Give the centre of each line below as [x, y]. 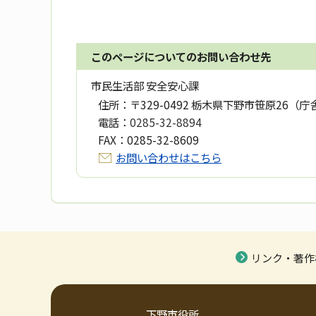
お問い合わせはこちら [169, 157]
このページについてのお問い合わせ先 [181, 56]
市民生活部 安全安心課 [145, 85]
